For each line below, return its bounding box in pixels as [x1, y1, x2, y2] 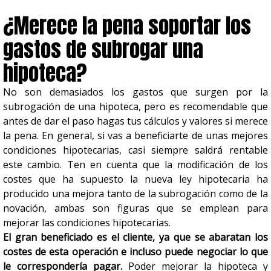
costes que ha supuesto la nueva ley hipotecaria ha [3, 172, 268, 186]
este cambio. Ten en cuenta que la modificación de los [3, 158, 268, 171]
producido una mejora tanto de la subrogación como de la [3, 187, 268, 200]
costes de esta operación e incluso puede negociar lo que [3, 245, 268, 258]
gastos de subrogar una [3, 33, 203, 65]
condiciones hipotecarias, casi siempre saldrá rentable [3, 143, 268, 157]
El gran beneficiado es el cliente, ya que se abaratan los [3, 230, 268, 244]
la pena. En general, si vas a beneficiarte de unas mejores [3, 129, 268, 142]
